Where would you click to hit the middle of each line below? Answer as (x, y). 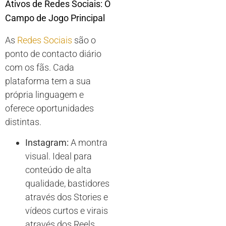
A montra (88, 143)
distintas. (23, 122)
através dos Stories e (67, 197)
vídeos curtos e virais (67, 211)
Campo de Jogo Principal (55, 18)
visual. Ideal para (59, 156)
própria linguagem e (44, 94)
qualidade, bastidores (67, 184)
